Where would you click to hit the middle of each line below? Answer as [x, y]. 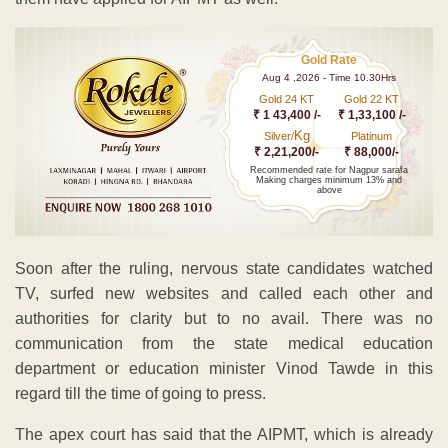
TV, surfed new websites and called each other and [224, 293]
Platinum [372, 136]
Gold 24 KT [287, 99]
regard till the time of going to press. [140, 393]
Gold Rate [329, 60]
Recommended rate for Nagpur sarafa [329, 170]
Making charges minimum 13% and [329, 180]
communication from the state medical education [224, 343]
